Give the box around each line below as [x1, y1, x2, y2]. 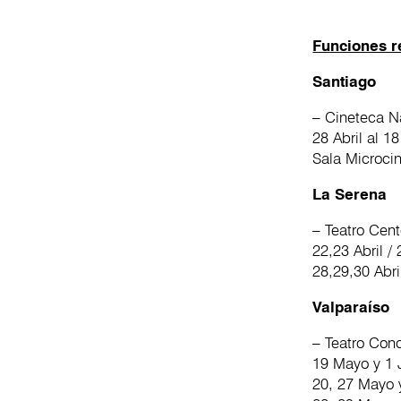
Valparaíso [312, 297, 390, 316]
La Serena [312, 185, 388, 204]
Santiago [312, 73, 377, 91]
